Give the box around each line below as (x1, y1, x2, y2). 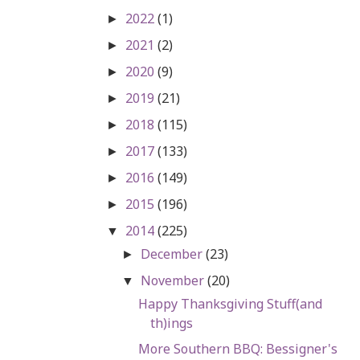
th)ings (149, 313, 193, 332)
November (141, 271, 208, 289)
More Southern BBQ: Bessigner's (137, 339, 337, 358)
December (141, 244, 207, 263)
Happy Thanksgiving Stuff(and (137, 294, 322, 313)
